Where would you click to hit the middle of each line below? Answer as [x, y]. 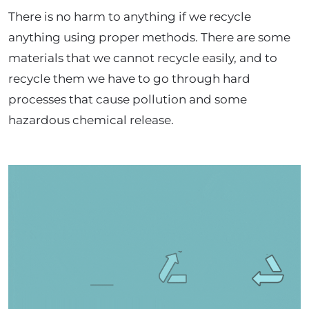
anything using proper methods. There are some [149, 37]
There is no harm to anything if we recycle [130, 17]
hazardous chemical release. [91, 120]
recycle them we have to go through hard [129, 79]
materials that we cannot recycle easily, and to [143, 58]
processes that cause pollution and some [128, 99]
